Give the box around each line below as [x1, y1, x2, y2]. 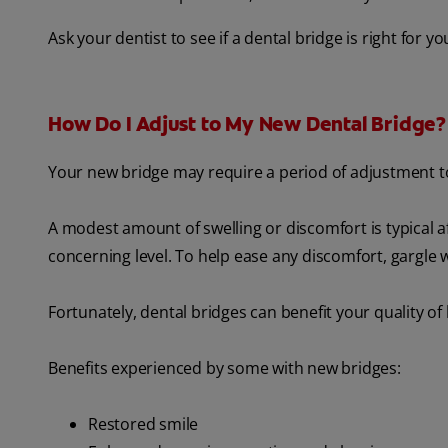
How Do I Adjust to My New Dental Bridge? [48, 111, 446, 138]
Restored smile [88, 413, 199, 436]
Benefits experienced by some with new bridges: [48, 357, 401, 380]
